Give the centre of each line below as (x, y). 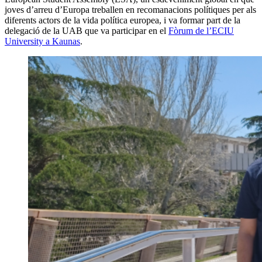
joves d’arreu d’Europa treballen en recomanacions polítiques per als (130, 9)
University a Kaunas (42, 41)
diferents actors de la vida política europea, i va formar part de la (123, 20)
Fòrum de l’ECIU (201, 30)
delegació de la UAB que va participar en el (87, 30)
